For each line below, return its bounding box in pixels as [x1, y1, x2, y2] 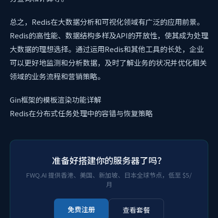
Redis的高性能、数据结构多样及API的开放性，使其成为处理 [10, 30, 208, 40]
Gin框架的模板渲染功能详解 [10, 94, 101, 105]
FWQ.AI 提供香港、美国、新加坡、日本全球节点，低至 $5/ [26, 170, 192, 180]
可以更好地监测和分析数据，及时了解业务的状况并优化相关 [10, 57, 207, 68]
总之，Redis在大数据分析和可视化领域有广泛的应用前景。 [10, 17, 204, 27]
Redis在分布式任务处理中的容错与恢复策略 [10, 108, 153, 118]
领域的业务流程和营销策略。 [10, 71, 105, 81]
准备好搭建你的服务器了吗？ [52, 154, 166, 166]
